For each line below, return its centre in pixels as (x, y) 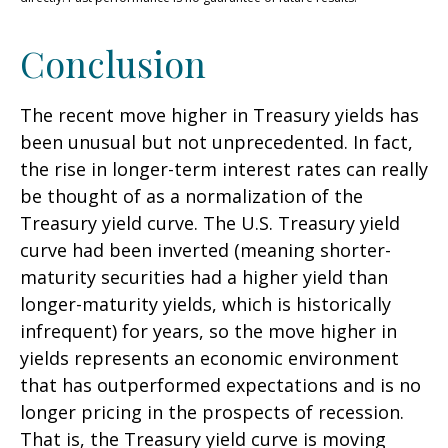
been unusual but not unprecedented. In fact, (216, 142)
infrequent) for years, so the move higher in (208, 331)
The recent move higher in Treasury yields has (219, 115)
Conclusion (113, 63)
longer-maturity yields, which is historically (205, 304)
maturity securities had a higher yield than (204, 277)
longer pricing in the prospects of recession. (212, 412)
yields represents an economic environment (209, 358)
